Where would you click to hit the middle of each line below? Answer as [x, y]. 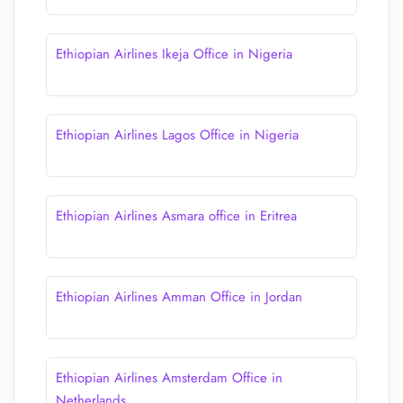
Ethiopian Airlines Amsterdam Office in [169, 378]
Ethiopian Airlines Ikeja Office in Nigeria [174, 54]
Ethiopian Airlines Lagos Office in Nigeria [177, 135]
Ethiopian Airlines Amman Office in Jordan [179, 297]
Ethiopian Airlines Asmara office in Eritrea [176, 216]
